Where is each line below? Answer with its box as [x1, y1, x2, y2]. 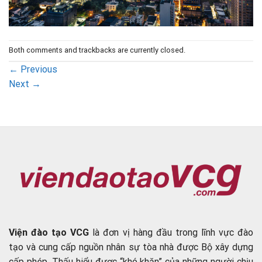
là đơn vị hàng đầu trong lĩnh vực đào [89, 226, 253, 238]
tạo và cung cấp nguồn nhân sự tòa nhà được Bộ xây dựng [9, 241, 253, 253]
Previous [18, 63, 57, 75]
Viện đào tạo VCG [9, 226, 89, 238]
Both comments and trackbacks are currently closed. [9, 46, 185, 55]
